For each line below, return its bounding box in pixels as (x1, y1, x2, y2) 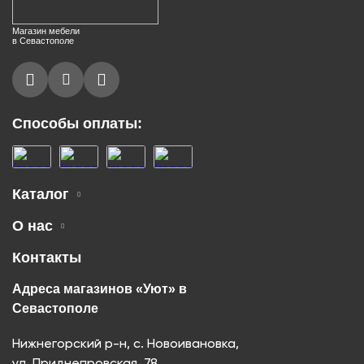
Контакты (12, 249, 81, 266)
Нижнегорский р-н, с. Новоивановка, (12, 338, 239, 352)
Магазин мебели (12, 26, 80, 37)
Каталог (12, 186, 73, 203)
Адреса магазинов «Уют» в (12, 282, 187, 297)
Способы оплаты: (12, 115, 142, 132)
